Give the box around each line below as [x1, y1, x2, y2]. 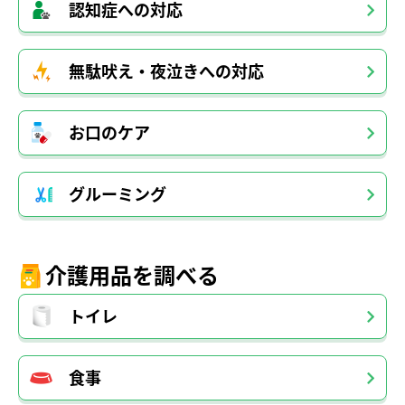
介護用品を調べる [45, 260, 219, 290]
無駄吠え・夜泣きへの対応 [69, 61, 264, 82]
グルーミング [69, 184, 166, 205]
